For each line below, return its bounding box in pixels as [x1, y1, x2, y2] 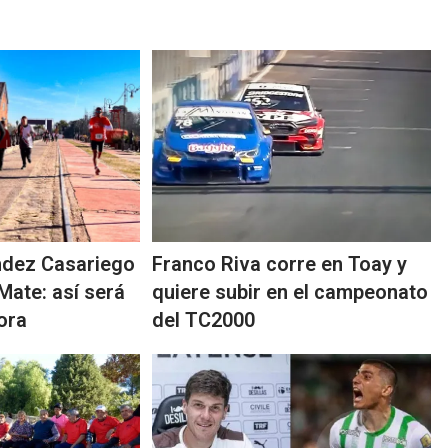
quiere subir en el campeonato [152, 280, 429, 305]
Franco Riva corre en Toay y [152, 252, 408, 277]
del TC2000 [152, 308, 256, 333]
